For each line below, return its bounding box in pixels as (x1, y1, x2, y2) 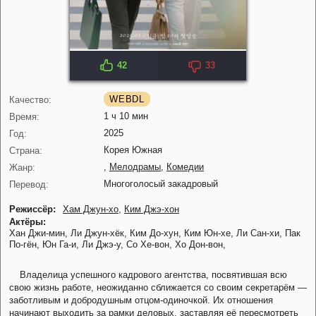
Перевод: (9, 178, 49, 190)
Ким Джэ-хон (124, 203, 179, 214)
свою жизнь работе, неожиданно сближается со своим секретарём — (9, 281, 307, 293)
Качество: (9, 94, 51, 105)
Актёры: (9, 216, 46, 227)
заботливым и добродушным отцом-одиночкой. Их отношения (9, 294, 273, 305)
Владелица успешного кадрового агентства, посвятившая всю (20, 269, 287, 280)
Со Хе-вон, (126, 238, 175, 250)
